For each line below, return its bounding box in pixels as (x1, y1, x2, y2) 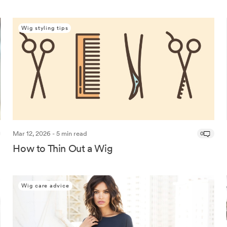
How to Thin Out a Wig (13, 142, 113, 155)
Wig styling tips (21, 24, 68, 31)
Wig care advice (21, 182, 69, 190)
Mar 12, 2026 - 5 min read (13, 130, 88, 138)
